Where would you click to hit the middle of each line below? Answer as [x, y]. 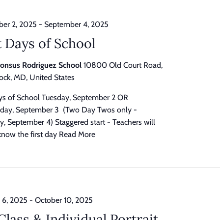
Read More [77, 134]
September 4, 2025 [76, 24]
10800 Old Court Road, [123, 65]
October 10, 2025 [64, 200]
